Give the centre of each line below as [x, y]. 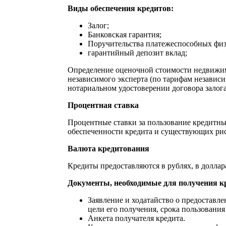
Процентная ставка [103, 105]
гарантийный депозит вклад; [137, 52]
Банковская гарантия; [124, 34]
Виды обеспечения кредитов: [120, 8]
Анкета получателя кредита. [136, 218]
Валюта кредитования [108, 148]
